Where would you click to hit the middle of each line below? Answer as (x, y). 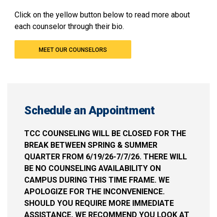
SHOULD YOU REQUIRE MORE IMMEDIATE (99, 203)
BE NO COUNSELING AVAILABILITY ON (93, 169)
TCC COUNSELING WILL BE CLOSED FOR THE (105, 134)
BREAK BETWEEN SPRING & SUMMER (91, 145)
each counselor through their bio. (69, 27)
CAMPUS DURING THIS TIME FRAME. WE (97, 180)
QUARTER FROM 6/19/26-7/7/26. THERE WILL (106, 157)
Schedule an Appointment (90, 111)
